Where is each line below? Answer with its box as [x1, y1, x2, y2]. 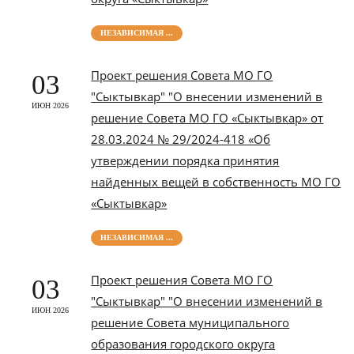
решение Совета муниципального [91, 314, 290, 330]
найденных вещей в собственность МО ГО [91, 174, 341, 190]
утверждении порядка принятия [91, 153, 280, 168]
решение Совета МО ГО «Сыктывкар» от [91, 110, 324, 126]
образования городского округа [91, 336, 276, 352]
